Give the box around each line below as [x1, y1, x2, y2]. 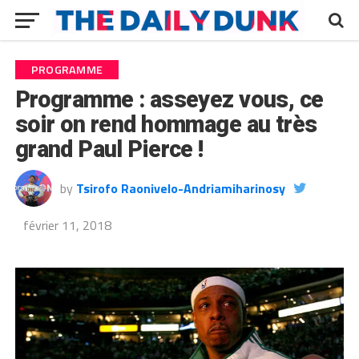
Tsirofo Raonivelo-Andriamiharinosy [75, 179, 285, 198]
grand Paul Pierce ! [14, 135, 204, 163]
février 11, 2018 [22, 216, 111, 235]
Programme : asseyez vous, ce [14, 86, 324, 113]
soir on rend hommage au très [14, 111, 317, 138]
